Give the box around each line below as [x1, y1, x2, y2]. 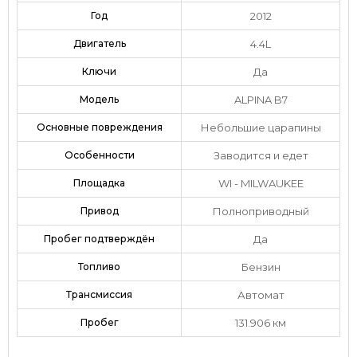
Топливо [78, 260, 120, 273]
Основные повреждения [36, 120, 163, 133]
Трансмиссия [66, 288, 132, 300]
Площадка [73, 176, 125, 189]
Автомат [237, 288, 284, 301]
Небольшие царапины [200, 120, 321, 134]
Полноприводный [212, 204, 309, 218]
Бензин [241, 260, 280, 273]
